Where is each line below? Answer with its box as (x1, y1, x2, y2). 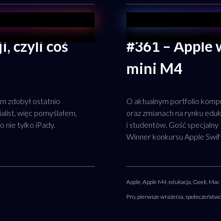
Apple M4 (143, 178, 167, 185)
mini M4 (126, 59, 182, 77)
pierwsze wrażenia (137, 193, 184, 200)
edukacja (169, 178, 191, 185)
